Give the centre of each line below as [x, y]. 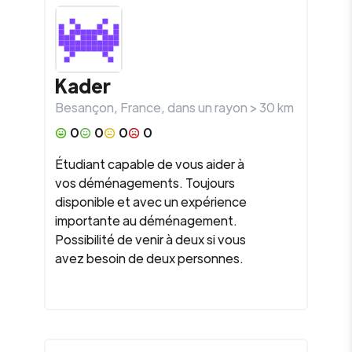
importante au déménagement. [146, 220]
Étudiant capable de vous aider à [150, 164]
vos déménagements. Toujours [145, 183]
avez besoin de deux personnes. [149, 258]
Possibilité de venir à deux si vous [150, 239]
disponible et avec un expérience [151, 202]
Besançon [84, 107]
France [141, 107]
